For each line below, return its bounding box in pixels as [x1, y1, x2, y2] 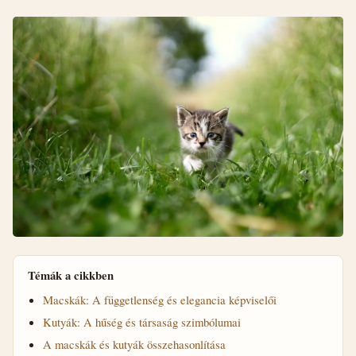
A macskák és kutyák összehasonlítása [42, 335, 226, 352]
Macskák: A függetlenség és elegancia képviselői [42, 291, 277, 308]
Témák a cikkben [27, 266, 114, 284]
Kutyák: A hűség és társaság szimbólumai [42, 313, 241, 330]
